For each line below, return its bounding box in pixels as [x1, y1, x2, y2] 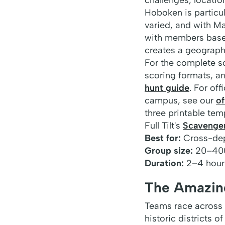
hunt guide [145, 82, 189, 93]
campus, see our [145, 94, 216, 106]
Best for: [145, 132, 181, 144]
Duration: [145, 157, 184, 169]
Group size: [145, 145, 193, 156]
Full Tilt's [145, 120, 183, 131]
